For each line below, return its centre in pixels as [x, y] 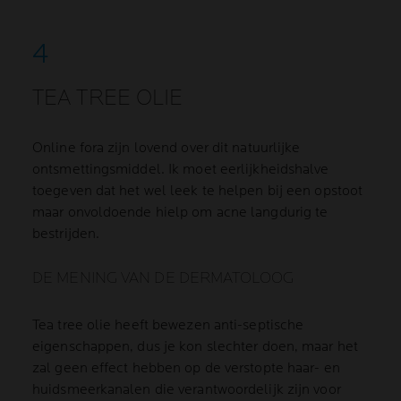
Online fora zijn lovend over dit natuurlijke [166, 148]
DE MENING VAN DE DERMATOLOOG [163, 278]
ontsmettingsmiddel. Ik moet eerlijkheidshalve [181, 170]
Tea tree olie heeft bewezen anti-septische [168, 325]
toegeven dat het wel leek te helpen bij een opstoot [198, 191]
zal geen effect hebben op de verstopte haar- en [186, 368]
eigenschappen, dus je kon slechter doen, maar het [195, 347]
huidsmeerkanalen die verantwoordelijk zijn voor [187, 390]
